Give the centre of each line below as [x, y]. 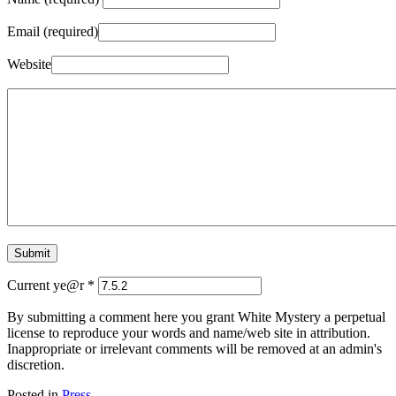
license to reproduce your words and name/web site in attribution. [189, 332]
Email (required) [53, 31]
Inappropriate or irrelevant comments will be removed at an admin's [194, 348]
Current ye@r [47, 285]
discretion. [36, 364]
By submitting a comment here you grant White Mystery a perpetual [196, 316]
